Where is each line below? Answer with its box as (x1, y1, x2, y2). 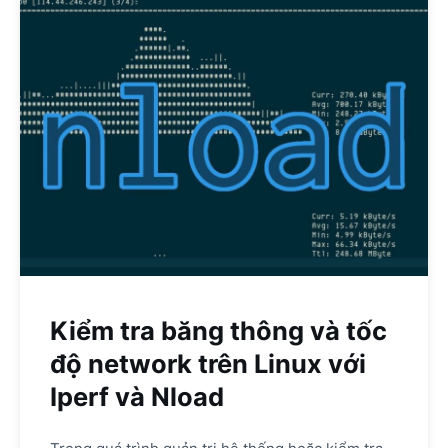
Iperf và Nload (50, 380, 224, 412)
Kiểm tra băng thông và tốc (50, 314, 387, 346)
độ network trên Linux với (50, 347, 366, 379)
